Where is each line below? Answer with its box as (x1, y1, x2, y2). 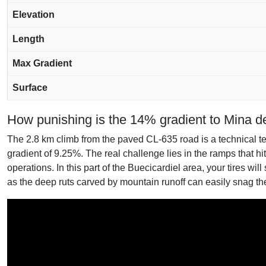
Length (12, 34, 45, 44)
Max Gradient (12, 58, 72, 68)
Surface (12, 83, 47, 93)
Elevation (12, 9, 55, 20)
